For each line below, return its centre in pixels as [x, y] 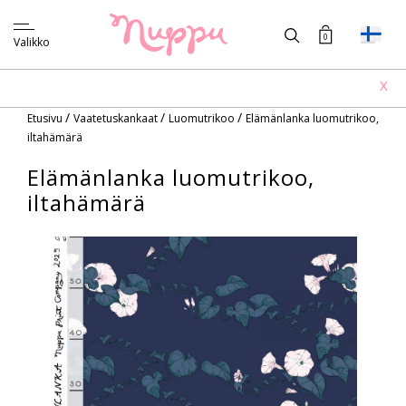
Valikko [32, 42]
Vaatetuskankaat [117, 118]
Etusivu [46, 118]
